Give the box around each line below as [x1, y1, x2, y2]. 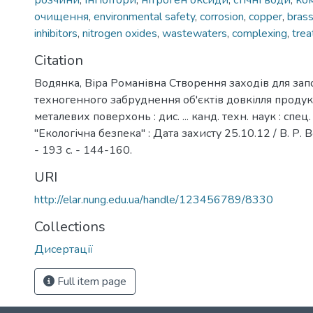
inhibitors [34, 26, 78, 41]
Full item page [54, 274, 126, 289]
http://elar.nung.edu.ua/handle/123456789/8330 [34, 192, 273, 208]
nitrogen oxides [82, 26, 157, 41]
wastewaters [162, 26, 227, 41]
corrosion [200, 9, 244, 24]
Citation [34, 51, 83, 70]
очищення [34, 9, 89, 24]
